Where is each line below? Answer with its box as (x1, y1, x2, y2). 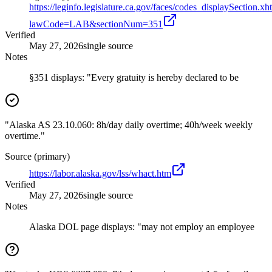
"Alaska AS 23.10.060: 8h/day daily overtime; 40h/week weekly (5, 120, 253, 131)
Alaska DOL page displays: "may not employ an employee (29, 222, 254, 233)
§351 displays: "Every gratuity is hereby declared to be (29, 72, 239, 83)
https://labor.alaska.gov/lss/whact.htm (29, 168, 171, 179)
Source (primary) (5, 151, 70, 162)
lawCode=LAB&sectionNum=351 (29, 19, 163, 30)
